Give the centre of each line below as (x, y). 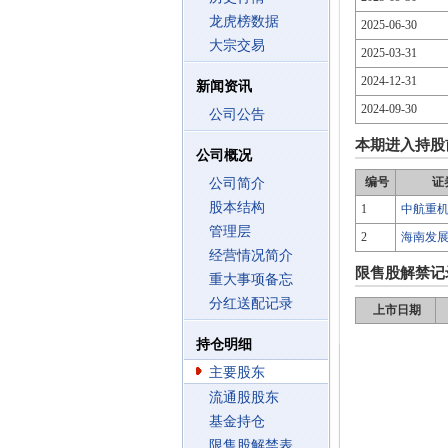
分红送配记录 (251, 303)
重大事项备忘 (251, 279)
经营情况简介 (251, 255)
